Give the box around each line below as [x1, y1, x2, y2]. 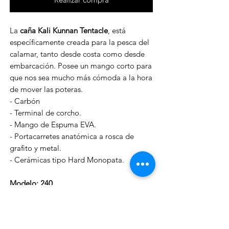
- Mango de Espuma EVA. [10, 119, 96, 129]
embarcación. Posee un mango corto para [10, 60, 152, 71]
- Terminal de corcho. [10, 107, 81, 118]
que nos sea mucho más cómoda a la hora [10, 72, 152, 82]
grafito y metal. [10, 143, 61, 153]
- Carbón [10, 96, 40, 106]
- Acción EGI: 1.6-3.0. [10, 201, 81, 212]
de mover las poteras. [10, 84, 83, 94]
